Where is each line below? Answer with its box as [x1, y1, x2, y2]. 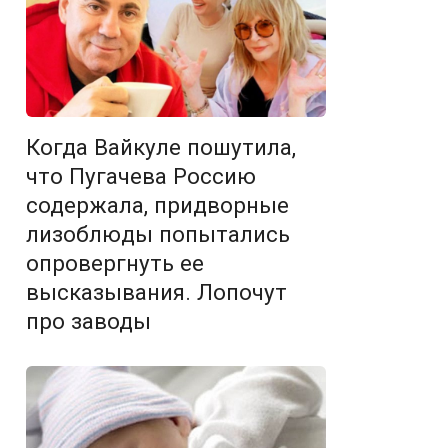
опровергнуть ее [26, 249, 204, 276]
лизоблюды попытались [26, 220, 290, 247]
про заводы [26, 307, 151, 334]
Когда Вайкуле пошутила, [26, 133, 296, 160]
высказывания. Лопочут [26, 278, 287, 305]
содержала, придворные [26, 191, 289, 218]
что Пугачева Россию [26, 162, 256, 189]
